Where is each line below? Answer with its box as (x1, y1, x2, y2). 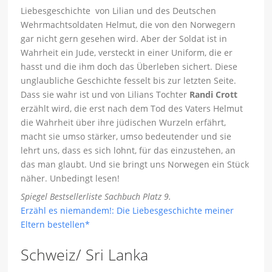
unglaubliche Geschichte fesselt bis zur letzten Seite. (21, 75, 237, 87)
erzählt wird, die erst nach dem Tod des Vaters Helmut (21, 103, 243, 115)
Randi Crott (189, 89, 238, 101)
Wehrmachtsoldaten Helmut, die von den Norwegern (21, 19, 236, 31)
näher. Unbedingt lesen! (21, 172, 120, 185)
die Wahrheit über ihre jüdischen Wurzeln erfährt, (21, 117, 226, 129)
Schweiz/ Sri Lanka (21, 244, 149, 265)
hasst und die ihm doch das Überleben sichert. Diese (21, 61, 238, 73)
